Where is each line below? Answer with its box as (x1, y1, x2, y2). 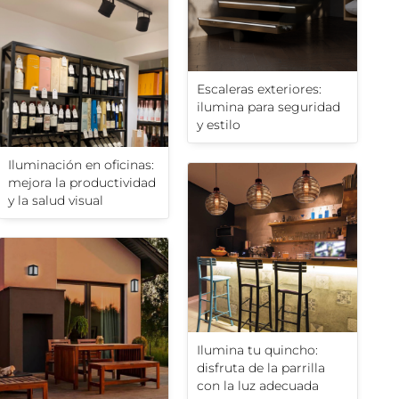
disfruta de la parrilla (197, 360, 325, 377)
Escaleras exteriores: (197, 81, 322, 98)
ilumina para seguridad (197, 99, 340, 116)
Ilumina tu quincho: (197, 342, 318, 359)
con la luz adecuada (197, 378, 319, 395)
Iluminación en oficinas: (8, 157, 154, 174)
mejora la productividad (8, 175, 156, 191)
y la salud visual (8, 192, 103, 209)
